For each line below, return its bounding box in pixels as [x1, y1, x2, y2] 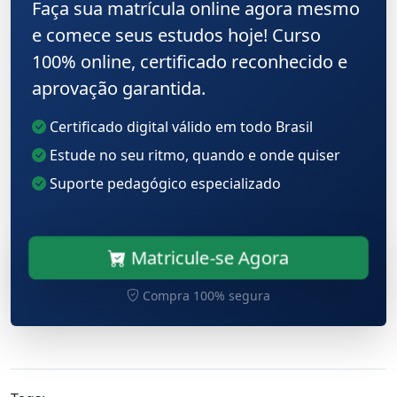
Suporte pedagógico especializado [46, 173, 281, 193]
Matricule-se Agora [124, 244, 292, 270]
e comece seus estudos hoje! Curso [32, 22, 321, 47]
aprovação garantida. [32, 75, 206, 100]
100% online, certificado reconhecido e [32, 49, 347, 74]
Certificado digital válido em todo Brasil [46, 116, 313, 136]
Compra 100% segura [139, 286, 270, 304]
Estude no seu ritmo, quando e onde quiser [46, 144, 340, 165]
